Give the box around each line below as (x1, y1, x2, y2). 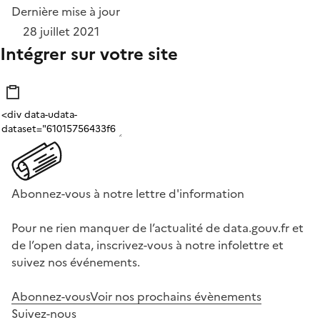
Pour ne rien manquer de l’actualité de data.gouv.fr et (11, 219, 304, 237)
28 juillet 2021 (23, 23, 99, 41)
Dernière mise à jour (11, 3, 120, 21)
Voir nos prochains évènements (90, 288, 261, 306)
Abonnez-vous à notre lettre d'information (11, 185, 244, 203)
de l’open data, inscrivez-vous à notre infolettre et (11, 236, 284, 254)
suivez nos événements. (11, 254, 140, 271)
